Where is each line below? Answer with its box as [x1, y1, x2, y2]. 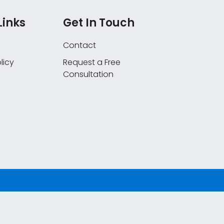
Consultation [62, 68, 113, 80]
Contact [62, 39, 96, 51]
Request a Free [62, 56, 120, 68]
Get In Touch [62, 15, 134, 31]
